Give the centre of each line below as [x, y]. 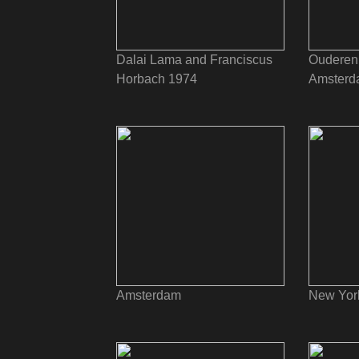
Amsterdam [149, 295]
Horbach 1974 [157, 79]
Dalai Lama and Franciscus [194, 60]
